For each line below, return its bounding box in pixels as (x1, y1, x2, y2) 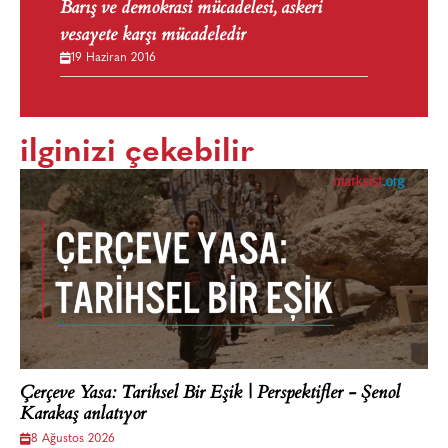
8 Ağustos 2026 (31, 433, 115, 446)
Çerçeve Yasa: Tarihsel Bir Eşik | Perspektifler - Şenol (20, 379, 400, 410)
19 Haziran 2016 (71, 52, 156, 65)
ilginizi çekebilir (20, 137, 254, 170)
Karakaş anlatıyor (20, 400, 146, 431)
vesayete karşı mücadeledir (60, 21, 246, 52)
